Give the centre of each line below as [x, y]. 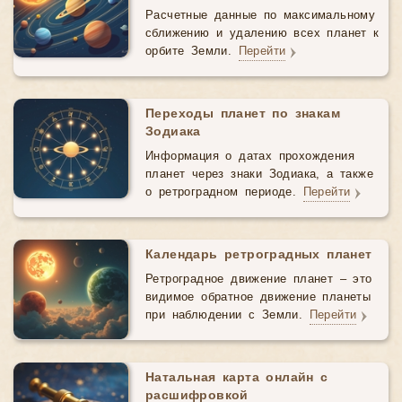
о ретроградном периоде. [224, 192]
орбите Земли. [192, 52]
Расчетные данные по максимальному [261, 16]
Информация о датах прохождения [250, 157]
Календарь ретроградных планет [259, 255]
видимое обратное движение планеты [258, 297]
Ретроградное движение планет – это [259, 280]
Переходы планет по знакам [243, 114]
